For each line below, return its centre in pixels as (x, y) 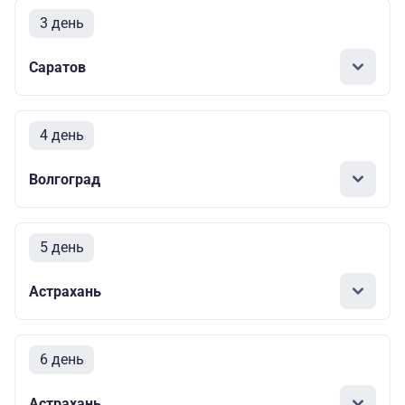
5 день (61, 248)
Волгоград (65, 179)
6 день (61, 360)
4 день (61, 136)
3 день (61, 24)
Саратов (57, 67)
